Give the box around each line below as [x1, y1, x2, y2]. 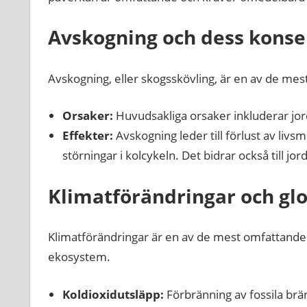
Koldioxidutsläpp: [62, 286, 164, 302]
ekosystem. [47, 249, 110, 265]
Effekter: [62, 127, 113, 144]
